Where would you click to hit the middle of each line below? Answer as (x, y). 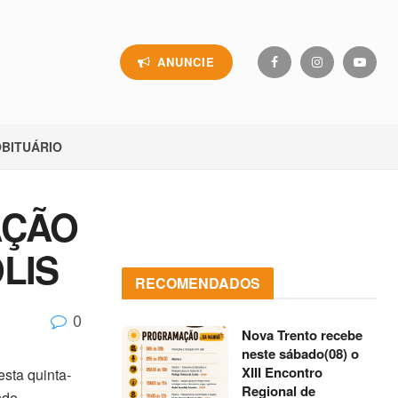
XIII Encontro (283, 372)
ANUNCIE (183, 62)
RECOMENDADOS (198, 283)
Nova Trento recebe (302, 335)
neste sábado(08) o (301, 354)
